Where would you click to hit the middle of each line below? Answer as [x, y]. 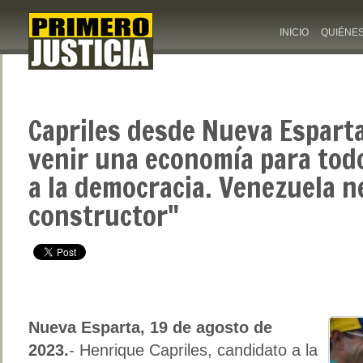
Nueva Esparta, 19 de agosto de [150, 327]
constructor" [104, 216]
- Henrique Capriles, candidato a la [193, 350]
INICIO [294, 32]
